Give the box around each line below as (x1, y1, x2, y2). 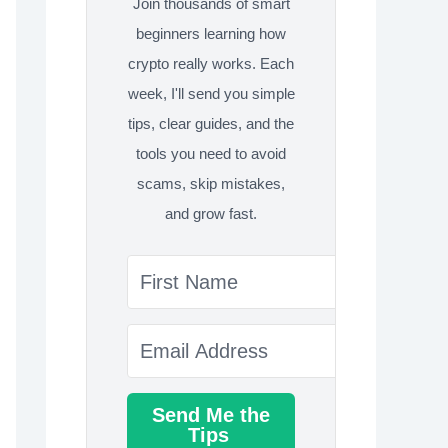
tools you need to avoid (136, 145, 286, 162)
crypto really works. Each (128, 55, 294, 72)
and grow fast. (165, 205, 257, 222)
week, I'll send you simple (127, 85, 295, 102)
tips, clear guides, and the (128, 115, 294, 132)
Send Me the (152, 404, 270, 427)
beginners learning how (136, 25, 286, 42)
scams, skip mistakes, (137, 175, 285, 192)
